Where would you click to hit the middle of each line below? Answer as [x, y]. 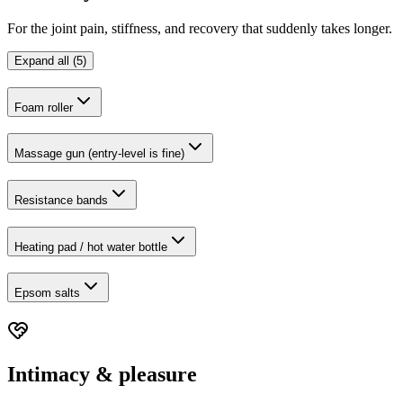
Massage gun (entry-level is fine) [99, 154]
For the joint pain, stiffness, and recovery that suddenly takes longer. [200, 28]
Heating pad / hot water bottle [91, 246]
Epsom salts [47, 293]
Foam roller [44, 107]
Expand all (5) [50, 60]
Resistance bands [61, 200]
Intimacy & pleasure [102, 375]
